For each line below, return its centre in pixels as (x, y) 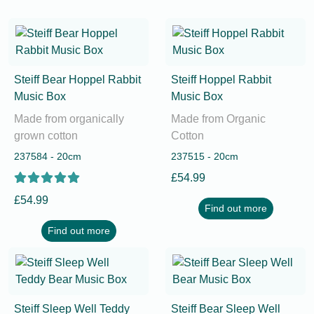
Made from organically (69, 119)
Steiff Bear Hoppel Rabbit (77, 80)
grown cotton (46, 136)
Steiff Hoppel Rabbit (221, 80)
